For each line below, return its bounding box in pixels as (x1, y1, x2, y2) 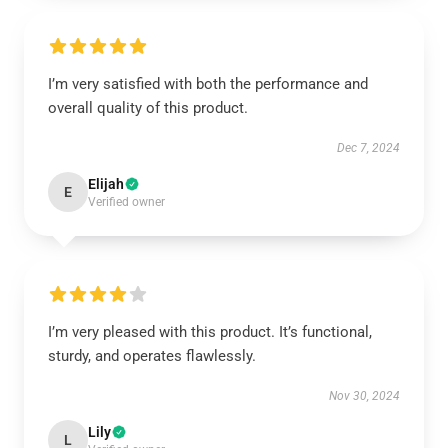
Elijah (88, 176, 124, 192)
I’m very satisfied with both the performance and (48, 75, 368, 93)
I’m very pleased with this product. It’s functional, (48, 323, 372, 341)
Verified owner (88, 195, 165, 209)
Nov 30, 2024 (329, 389, 400, 403)
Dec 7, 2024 (337, 141, 400, 155)
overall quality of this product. (48, 99, 248, 117)
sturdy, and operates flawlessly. (48, 347, 256, 365)
